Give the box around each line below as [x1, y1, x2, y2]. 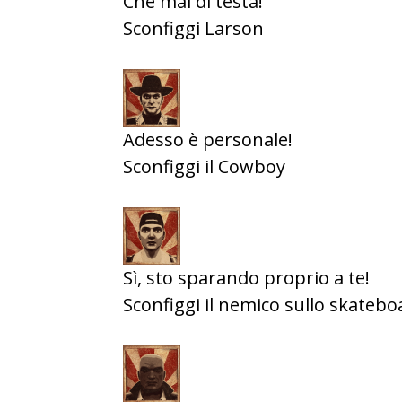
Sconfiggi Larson [123, 16, 264, 40]
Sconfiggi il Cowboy [123, 154, 285, 179]
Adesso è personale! [123, 127, 293, 152]
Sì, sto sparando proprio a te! [123, 266, 370, 290]
